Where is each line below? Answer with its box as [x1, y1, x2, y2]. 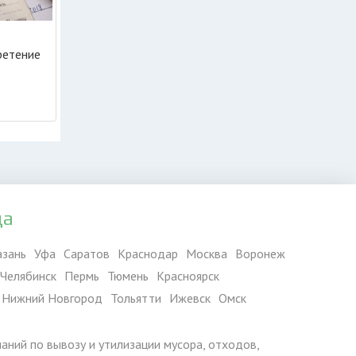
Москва [186, 246, 227, 261]
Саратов [64, 246, 110, 261]
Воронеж [235, 246, 285, 261]
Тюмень [107, 268, 149, 284]
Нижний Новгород [2, 290, 103, 306]
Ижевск [169, 290, 211, 306]
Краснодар [118, 246, 178, 261]
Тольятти [110, 290, 161, 306]
